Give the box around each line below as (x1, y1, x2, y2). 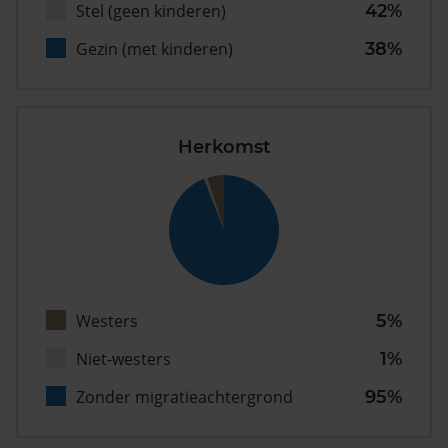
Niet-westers (76, 348, 171, 371)
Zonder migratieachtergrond (76, 386, 293, 409)
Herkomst (177, 136, 271, 159)
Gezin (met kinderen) (76, 38, 233, 61)
